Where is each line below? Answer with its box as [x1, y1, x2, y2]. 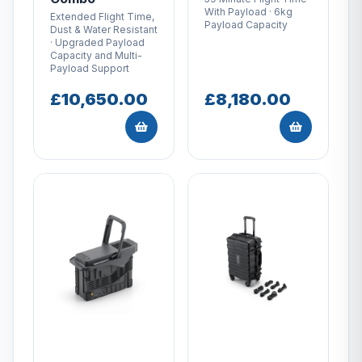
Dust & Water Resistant [50, 23, 158, 36]
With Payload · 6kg [204, 5, 293, 18]
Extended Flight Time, [50, 10, 154, 23]
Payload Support [50, 61, 129, 74]
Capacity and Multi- [50, 48, 142, 61]
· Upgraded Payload [50, 36, 145, 48]
